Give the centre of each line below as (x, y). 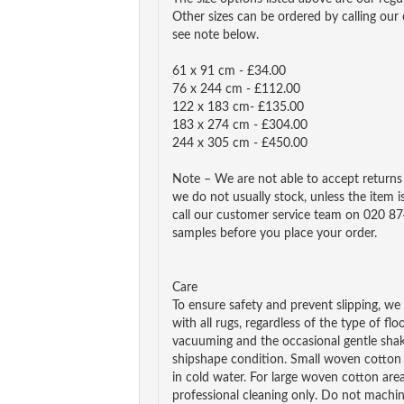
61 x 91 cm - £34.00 (229, 71)
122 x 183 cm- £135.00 (238, 107)
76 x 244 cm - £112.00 (236, 89)
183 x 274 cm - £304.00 (240, 125)
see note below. (216, 35)
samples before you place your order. (275, 234)
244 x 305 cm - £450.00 (240, 143)
